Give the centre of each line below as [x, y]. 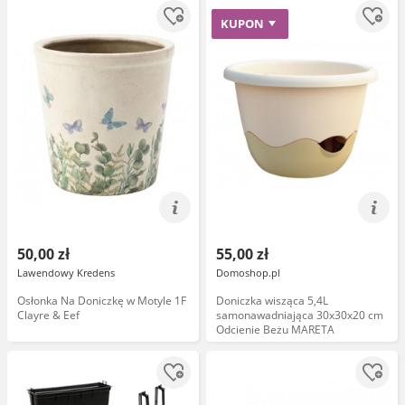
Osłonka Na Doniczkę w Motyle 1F [102, 301]
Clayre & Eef [48, 315]
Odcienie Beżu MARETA [275, 330]
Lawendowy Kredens [66, 273]
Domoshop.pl [248, 273]
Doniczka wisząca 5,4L [272, 301]
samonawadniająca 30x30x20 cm [300, 315]
